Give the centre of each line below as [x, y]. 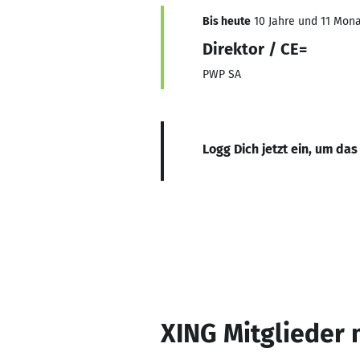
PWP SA [222, 74]
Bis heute [227, 21]
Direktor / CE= [255, 49]
